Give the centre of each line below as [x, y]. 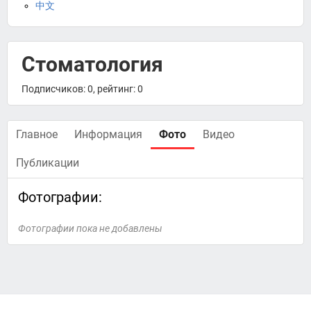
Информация [108, 134]
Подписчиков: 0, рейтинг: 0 [82, 89]
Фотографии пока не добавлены [90, 228]
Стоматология [92, 64]
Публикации [48, 163]
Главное [37, 134]
